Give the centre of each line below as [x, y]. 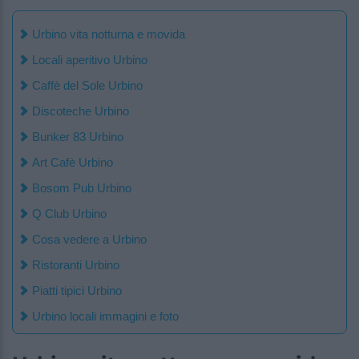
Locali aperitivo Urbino [90, 60]
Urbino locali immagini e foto [105, 317]
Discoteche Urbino [81, 111]
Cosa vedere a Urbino [89, 240]
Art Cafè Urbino [73, 163]
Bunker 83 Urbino [78, 137]
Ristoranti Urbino [76, 265]
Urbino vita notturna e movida [109, 34]
